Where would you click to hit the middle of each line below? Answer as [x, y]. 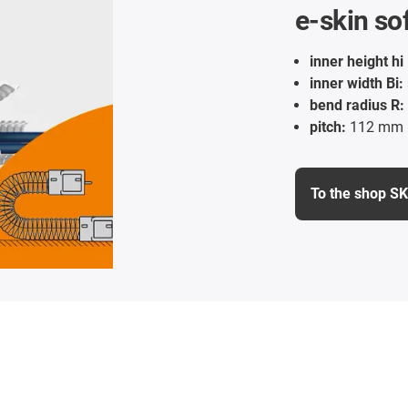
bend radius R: [357, 105]
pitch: [328, 127]
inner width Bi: [357, 83]
